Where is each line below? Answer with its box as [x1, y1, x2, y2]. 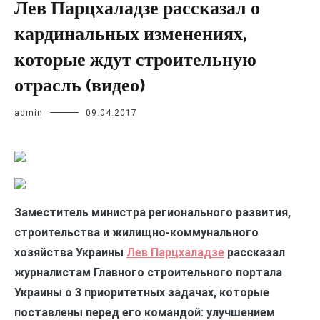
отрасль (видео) [14, 71, 146, 101]
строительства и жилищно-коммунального [14, 226, 259, 239]
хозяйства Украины [14, 246, 126, 259]
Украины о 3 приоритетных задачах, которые [14, 286, 269, 299]
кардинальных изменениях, [14, 19, 246, 50]
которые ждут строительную [14, 45, 256, 76]
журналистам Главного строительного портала [14, 266, 282, 279]
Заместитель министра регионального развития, [14, 206, 291, 219]
